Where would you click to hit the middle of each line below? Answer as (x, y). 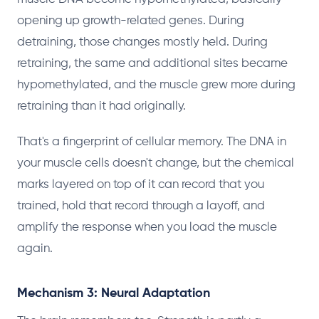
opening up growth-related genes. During (131, 21)
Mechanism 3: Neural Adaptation (114, 293)
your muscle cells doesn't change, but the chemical (156, 163)
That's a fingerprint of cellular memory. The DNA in (152, 142)
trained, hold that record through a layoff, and (141, 206)
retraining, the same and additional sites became (152, 63)
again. (35, 249)
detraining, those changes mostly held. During (142, 42)
